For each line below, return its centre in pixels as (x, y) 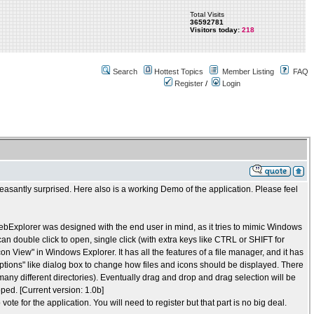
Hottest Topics (179, 71)
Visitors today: (215, 30)
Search (125, 71)
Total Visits (207, 14)
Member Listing (248, 71)
